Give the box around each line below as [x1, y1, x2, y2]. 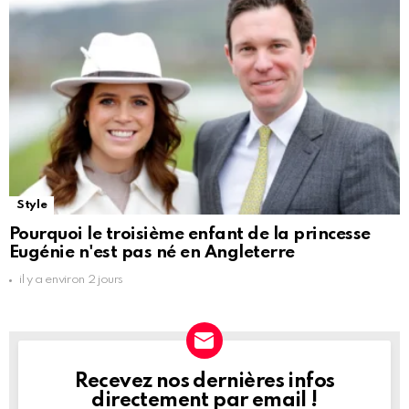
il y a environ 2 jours [19, 274, 124, 287]
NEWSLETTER [37, 373, 162, 391]
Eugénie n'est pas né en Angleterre [9, 244, 295, 262]
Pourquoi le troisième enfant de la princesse [9, 225, 371, 244]
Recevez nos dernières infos [74, 372, 335, 393]
